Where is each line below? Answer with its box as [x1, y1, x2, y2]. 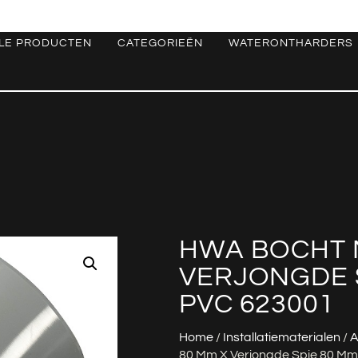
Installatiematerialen [223, 330, 340, 344]
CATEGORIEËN [117, 38, 203, 49]
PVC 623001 [179, 290, 335, 319]
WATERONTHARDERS [228, 38, 353, 49]
